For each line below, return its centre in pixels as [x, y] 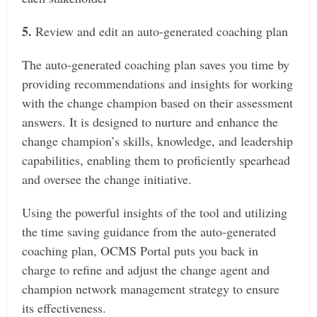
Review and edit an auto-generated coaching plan [160, 31]
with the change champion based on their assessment [158, 103]
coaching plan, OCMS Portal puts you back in [140, 251]
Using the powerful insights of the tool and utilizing [155, 213]
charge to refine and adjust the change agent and [146, 270]
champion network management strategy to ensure [151, 289]
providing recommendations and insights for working [158, 84]
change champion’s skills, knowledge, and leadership [158, 141]
